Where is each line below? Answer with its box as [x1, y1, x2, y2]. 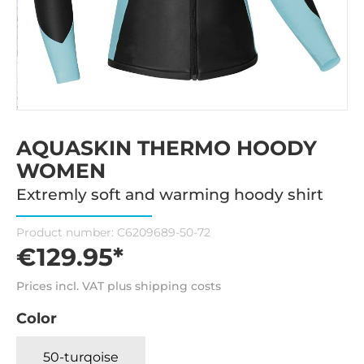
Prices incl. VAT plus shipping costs [16, 278, 221, 293]
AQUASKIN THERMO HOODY [16, 135, 317, 160]
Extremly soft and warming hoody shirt [16, 184, 323, 204]
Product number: [16, 224, 117, 240]
